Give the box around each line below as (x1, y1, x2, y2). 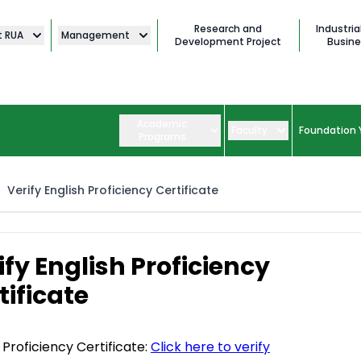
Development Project (175, 35, 282, 48)
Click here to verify (150, 338, 270, 357)
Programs (138, 130, 186, 144)
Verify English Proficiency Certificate (7, 182, 218, 199)
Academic (137, 117, 188, 131)
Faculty (231, 123, 268, 138)
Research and (194, 22, 263, 35)
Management (60, 28, 130, 42)
